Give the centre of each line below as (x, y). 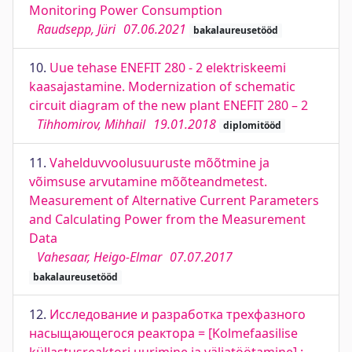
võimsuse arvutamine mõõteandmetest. (148, 181)
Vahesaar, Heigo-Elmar (99, 257)
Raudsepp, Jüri (76, 29)
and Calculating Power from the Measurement (167, 219)
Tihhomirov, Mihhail (91, 124)
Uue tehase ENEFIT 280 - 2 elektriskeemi (168, 68)
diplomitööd (252, 125)
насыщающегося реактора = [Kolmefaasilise (163, 333)
